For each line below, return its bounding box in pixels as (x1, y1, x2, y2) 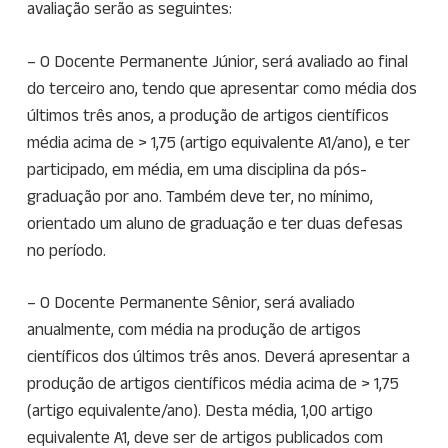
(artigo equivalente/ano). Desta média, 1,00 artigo (26, 401, 373, 420)
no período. (26, 240, 106, 259)
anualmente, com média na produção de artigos (26, 320, 361, 339)
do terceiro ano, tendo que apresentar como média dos (26, 78, 417, 97)
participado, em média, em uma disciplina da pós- (26, 159, 367, 178)
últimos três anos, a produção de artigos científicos (26, 105, 389, 124)
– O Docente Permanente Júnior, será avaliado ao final (26, 51, 408, 70)
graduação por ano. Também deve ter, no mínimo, (26, 186, 373, 205)
